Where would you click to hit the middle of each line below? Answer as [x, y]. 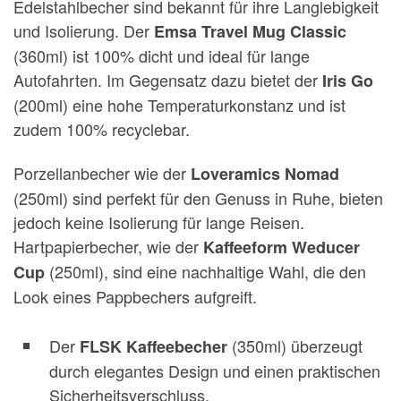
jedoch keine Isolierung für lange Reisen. [159, 222]
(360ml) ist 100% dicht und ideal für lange [162, 55]
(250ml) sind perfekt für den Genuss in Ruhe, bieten [198, 198]
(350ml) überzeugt [295, 346]
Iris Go [348, 80]
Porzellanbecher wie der [102, 173]
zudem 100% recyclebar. [102, 128]
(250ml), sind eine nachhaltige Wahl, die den [205, 272]
